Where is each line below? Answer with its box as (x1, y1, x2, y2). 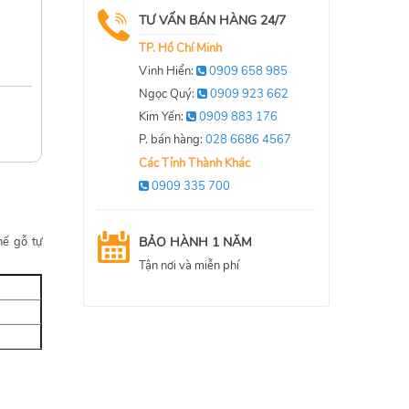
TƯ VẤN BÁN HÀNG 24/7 (139, 12, 286, 30)
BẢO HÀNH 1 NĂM (139, 233, 252, 251)
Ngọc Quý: (139, 86, 197, 103)
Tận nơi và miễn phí (139, 257, 239, 274)
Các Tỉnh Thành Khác (139, 155, 250, 173)
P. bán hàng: (139, 131, 205, 149)
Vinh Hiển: (139, 63, 196, 80)
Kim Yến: (139, 109, 186, 126)
